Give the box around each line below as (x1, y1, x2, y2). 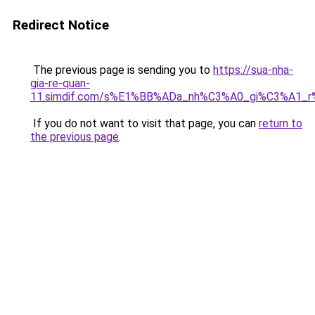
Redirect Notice (13, 17, 109, 33)
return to (259, 117, 302, 130)
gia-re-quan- (30, 77, 90, 90)
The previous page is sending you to (30, 63, 213, 77)
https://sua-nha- (213, 63, 293, 77)
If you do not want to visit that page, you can (30, 117, 259, 130)
